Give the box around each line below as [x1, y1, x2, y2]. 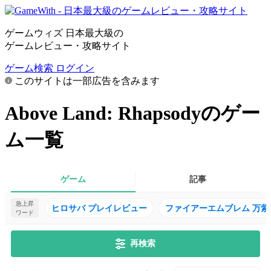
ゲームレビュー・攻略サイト [5, 41, 131, 51]
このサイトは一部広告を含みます [12, 76, 160, 86]
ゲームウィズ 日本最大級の [5, 28, 123, 38]
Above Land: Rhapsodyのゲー [5, 102, 260, 125]
